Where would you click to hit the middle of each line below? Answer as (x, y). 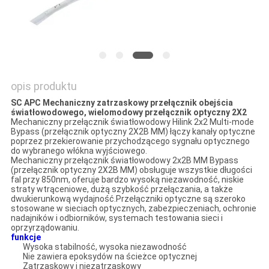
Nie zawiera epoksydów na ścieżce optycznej (110, 257)
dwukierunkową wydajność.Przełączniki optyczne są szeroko (128, 199)
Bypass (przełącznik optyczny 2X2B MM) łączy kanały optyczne (133, 132)
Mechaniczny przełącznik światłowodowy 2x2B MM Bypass (124, 161)
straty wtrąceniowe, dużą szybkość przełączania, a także (122, 189)
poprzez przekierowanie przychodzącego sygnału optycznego (130, 141)
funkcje (26, 237)
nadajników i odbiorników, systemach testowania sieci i (116, 218)
